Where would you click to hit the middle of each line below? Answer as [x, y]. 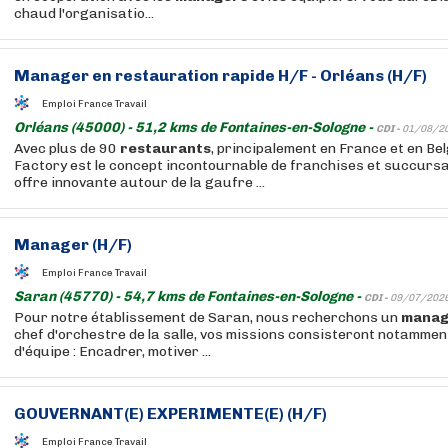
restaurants [165, 148]
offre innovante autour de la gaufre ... [139, 182]
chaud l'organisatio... [84, 13]
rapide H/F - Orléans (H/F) [323, 75]
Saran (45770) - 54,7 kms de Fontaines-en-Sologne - [189, 296]
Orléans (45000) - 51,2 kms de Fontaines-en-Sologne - [195, 127]
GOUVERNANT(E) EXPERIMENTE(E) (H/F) [170, 413]
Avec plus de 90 [67, 148]
